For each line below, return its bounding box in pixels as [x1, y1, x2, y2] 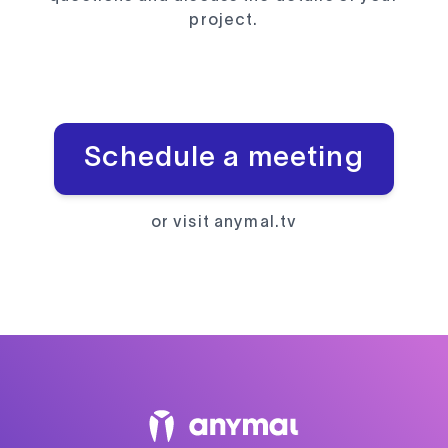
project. [189, 14, 259, 29]
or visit [150, 216, 214, 231]
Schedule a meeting [84, 146, 364, 173]
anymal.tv [214, 216, 298, 231]
